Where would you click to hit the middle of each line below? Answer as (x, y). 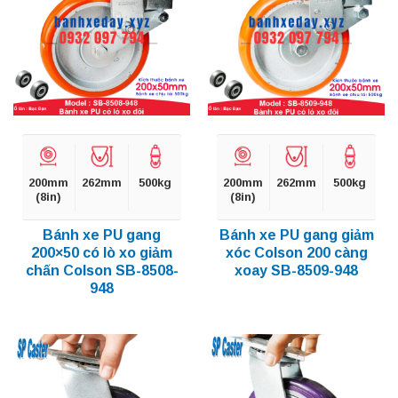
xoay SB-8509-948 (296, 270)
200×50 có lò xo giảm (102, 252)
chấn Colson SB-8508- (102, 270)
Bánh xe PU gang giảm (296, 235)
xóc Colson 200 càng (296, 252)
